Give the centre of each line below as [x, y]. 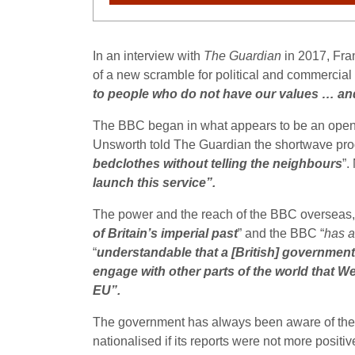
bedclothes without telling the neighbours [218, 164]
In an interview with [148, 56]
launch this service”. [154, 183]
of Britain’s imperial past [165, 234]
